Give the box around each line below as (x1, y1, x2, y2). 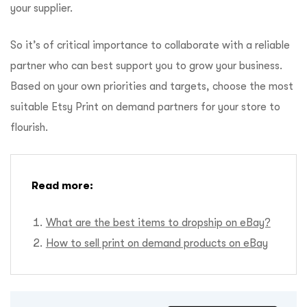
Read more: (32, 180, 93, 192)
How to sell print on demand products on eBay (45, 237, 268, 250)
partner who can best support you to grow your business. (10, 60, 282, 73)
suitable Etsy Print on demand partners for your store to (10, 101, 280, 114)
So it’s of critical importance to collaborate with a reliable (10, 39, 290, 52)
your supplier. (10, 2, 73, 15)
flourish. (10, 121, 48, 134)
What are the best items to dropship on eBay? (45, 217, 271, 230)
